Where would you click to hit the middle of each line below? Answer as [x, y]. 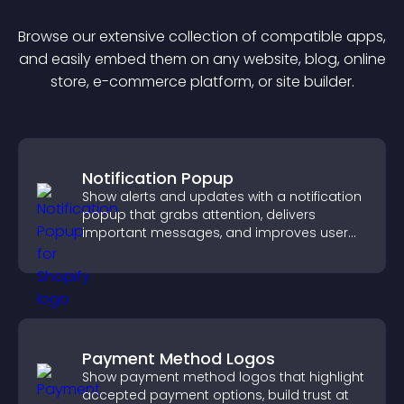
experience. [119, 251]
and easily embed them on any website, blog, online [202, 59]
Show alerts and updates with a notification [222, 197]
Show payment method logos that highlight [223, 377]
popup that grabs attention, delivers [199, 215]
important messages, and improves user [215, 233]
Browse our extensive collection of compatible [182, 37]
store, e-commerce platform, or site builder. [202, 82]
